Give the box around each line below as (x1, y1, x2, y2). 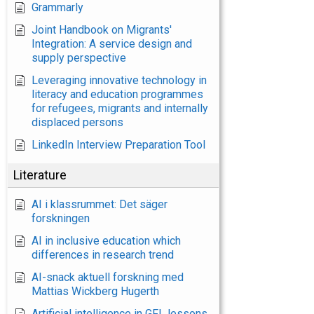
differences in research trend (32, 248, 174, 261)
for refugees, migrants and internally (32, 102, 208, 115)
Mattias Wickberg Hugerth (32, 285, 159, 298)
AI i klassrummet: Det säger (32, 198, 168, 211)
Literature (13, 168, 67, 182)
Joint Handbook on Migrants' (32, 23, 172, 36)
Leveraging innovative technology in (32, 74, 207, 87)
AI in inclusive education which (32, 234, 181, 247)
